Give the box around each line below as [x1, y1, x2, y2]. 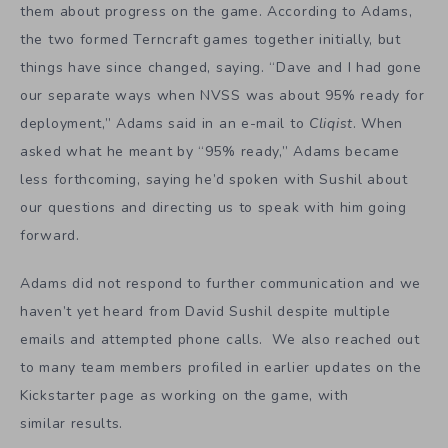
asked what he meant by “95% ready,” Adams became [20, 141, 400, 161]
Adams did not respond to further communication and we [20, 274, 422, 294]
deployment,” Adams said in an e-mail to [20, 113, 309, 133]
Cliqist [309, 113, 353, 133]
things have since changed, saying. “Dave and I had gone [20, 57, 422, 77]
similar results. [20, 414, 124, 434]
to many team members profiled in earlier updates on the [20, 358, 422, 378]
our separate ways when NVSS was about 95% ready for [20, 85, 425, 105]
